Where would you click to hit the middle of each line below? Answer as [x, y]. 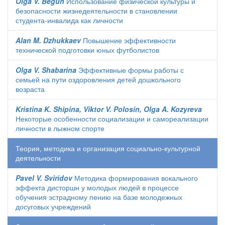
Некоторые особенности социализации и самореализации [112, 119]
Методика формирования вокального [135, 178]
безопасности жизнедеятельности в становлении [96, 11]
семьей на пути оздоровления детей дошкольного [98, 79]
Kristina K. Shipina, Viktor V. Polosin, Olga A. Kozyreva [109, 109]
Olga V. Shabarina [46, 70]
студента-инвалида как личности [69, 20]
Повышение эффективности [128, 40]
